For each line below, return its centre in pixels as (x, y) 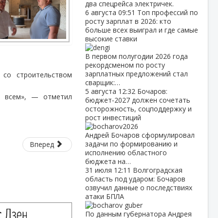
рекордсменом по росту (125, 65)
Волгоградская (157, 170)
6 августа (101, 12)
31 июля (99, 170)
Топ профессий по (167, 12)
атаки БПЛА (104, 196)
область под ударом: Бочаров (135, 179)
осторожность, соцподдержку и (138, 109)
